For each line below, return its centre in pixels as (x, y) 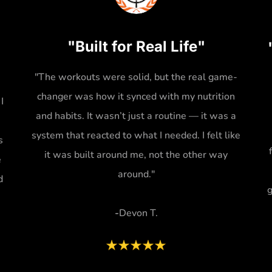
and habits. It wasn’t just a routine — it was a (136, 116)
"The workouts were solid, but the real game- (136, 77)
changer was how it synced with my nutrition (136, 96)
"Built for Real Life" (136, 46)
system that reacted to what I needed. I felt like (136, 135)
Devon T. (138, 213)
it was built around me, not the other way (136, 155)
